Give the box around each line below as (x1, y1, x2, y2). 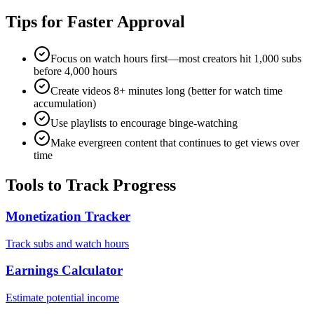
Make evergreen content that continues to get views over (50, 137, 299, 149)
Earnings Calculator (6, 263, 123, 278)
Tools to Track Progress (6, 176, 176, 195)
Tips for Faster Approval (6, 13, 185, 32)
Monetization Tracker (6, 209, 130, 224)
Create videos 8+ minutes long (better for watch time (50, 85, 282, 97)
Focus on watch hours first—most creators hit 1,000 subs (50, 53, 301, 65)
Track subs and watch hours (6, 237, 129, 250)
